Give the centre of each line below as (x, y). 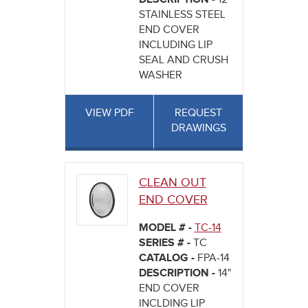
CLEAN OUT (172, 183)
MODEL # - (166, 228)
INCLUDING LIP (175, 45)
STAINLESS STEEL (182, 15)
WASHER (160, 76)
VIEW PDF (109, 113)
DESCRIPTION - (178, 274)
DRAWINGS (198, 129)
